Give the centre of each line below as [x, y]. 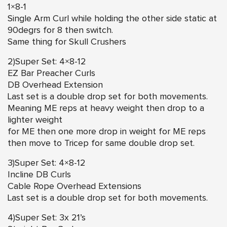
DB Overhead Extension [55, 85]
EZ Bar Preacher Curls [51, 73]
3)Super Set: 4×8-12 [47, 163]
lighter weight [35, 120]
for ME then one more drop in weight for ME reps [107, 131]
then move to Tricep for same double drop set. [101, 143]
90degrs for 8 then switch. [60, 30]
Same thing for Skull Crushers [67, 42]
